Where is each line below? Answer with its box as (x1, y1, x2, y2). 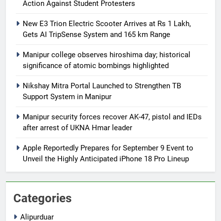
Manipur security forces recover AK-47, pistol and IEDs (23, 112, 202, 121)
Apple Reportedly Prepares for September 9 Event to (23, 143, 193, 152)
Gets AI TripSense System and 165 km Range (23, 30, 170, 39)
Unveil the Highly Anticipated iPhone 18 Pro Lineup (23, 154, 189, 163)
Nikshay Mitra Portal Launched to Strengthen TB (23, 81, 181, 90)
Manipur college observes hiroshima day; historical (23, 50, 190, 59)
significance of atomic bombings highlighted (23, 61, 169, 70)
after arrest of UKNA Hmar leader (23, 123, 132, 132)
